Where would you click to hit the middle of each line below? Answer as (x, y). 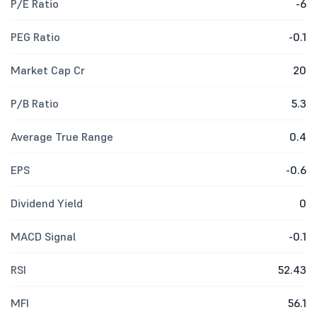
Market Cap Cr (48, 70)
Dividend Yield (47, 203)
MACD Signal (43, 236)
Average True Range (62, 137)
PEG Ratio (35, 37)
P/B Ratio (35, 103)
